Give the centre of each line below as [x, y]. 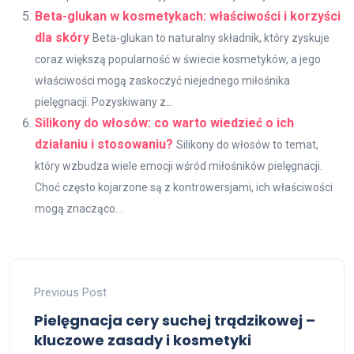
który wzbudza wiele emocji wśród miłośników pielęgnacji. [179, 166]
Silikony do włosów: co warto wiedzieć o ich [164, 122]
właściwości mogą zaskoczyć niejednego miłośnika [162, 80]
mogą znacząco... [79, 208]
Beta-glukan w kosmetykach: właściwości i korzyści [188, 16]
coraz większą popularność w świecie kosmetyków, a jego [178, 59]
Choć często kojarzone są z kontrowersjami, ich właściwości [184, 187]
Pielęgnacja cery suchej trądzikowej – [175, 320]
